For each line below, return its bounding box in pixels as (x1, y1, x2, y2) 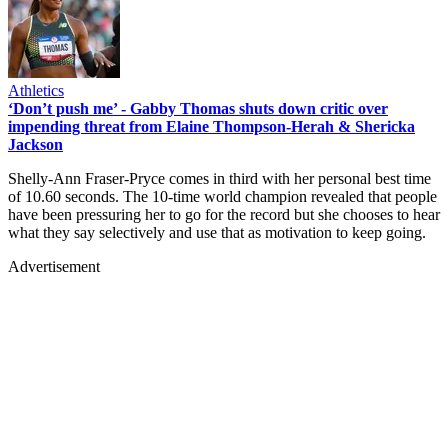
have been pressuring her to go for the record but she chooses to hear (8, 205, 440, 223)
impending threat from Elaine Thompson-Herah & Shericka (8, 117, 415, 135)
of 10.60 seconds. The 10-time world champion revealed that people (8, 187, 437, 205)
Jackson (8, 135, 63, 153)
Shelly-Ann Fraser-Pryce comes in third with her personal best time (8, 169, 431, 187)
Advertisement (8, 257, 100, 275)
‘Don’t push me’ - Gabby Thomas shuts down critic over (8, 99, 388, 117)
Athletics (8, 81, 64, 99)
